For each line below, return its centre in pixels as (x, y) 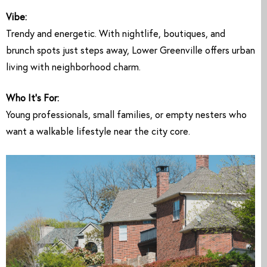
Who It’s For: (32, 99)
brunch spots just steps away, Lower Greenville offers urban (131, 52)
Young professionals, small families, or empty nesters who (126, 116)
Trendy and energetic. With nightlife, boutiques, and (116, 35)
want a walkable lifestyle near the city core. (98, 133)
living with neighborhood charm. (73, 68)
